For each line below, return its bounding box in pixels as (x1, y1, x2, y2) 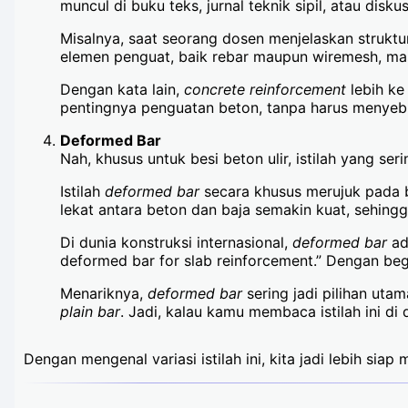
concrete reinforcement (184, 80, 346, 98)
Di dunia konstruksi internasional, (60, 233, 292, 251)
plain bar (60, 302, 120, 321)
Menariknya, (60, 284, 148, 302)
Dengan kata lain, (60, 80, 184, 98)
